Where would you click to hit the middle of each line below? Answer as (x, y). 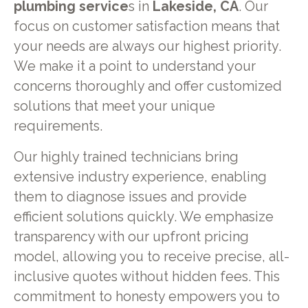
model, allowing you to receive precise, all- (151, 256)
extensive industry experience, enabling (140, 177)
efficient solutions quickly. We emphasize (143, 217)
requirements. (58, 126)
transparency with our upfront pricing (131, 236)
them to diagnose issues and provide (130, 197)
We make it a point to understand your (134, 67)
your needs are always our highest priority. (147, 47)
